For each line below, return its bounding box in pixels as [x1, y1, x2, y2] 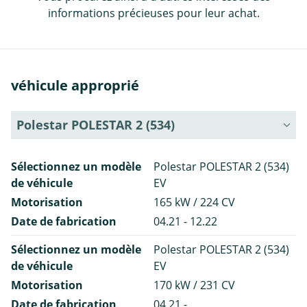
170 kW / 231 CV [153, 277, 235, 293]
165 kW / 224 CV [153, 194, 235, 210]
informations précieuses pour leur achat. [47, 5, 260, 21]
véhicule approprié [11, 75, 139, 95]
